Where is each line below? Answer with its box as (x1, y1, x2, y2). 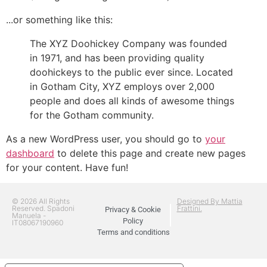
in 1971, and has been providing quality (30, 52, 204, 64)
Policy (123, 216, 143, 226)
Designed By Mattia (176, 197, 243, 206)
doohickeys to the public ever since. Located (30, 66, 233, 78)
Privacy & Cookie (105, 205, 161, 215)
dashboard (6, 147, 54, 159)
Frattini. (176, 204, 202, 213)
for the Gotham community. (30, 109, 154, 121)
